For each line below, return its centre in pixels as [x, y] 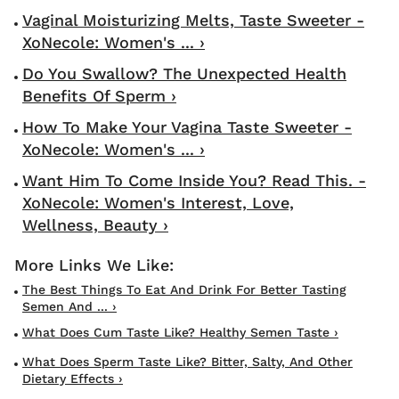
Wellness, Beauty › [95, 225]
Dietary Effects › [73, 379]
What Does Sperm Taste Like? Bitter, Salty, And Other [187, 362]
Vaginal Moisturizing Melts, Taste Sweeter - [193, 20]
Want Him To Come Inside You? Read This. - [194, 181]
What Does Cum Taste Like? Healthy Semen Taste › [180, 333]
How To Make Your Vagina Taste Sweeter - [187, 127]
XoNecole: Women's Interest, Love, [158, 203]
